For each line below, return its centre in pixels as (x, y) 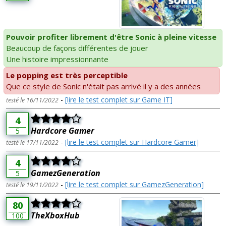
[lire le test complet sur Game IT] (119, 99)
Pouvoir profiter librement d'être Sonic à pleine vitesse (111, 37)
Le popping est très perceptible (67, 75)
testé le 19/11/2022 (32, 185)
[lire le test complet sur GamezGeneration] (134, 184)
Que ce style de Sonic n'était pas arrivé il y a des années (103, 86)
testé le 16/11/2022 (32, 100)
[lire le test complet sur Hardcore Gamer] (132, 142)
